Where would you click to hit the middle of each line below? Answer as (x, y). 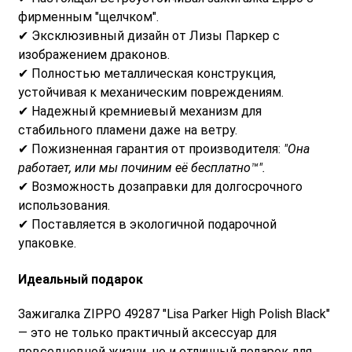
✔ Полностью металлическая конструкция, (147, 74)
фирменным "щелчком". (88, 17)
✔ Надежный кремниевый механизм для (140, 112)
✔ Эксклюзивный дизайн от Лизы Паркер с (149, 36)
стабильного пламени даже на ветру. (128, 130)
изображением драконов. (94, 55)
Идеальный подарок (81, 280)
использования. (64, 206)
